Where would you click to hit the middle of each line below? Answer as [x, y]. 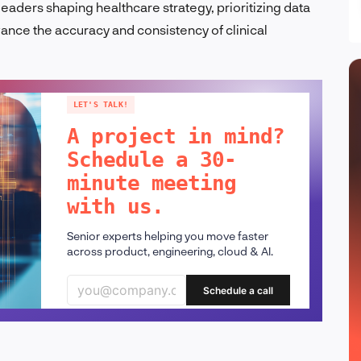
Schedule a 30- [151, 160]
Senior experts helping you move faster [167, 236]
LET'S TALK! [101, 105]
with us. [115, 207]
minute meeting [151, 183]
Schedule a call [238, 290]
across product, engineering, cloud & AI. [170, 251]
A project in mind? [175, 137]
